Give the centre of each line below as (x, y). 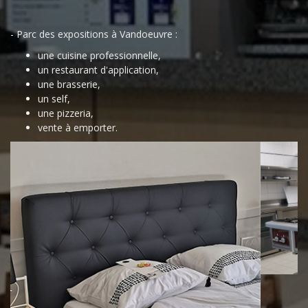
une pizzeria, (66, 113)
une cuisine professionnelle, (99, 55)
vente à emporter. (78, 128)
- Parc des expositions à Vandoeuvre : (94, 34)
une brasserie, (69, 84)
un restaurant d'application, (98, 70)
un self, (54, 99)
